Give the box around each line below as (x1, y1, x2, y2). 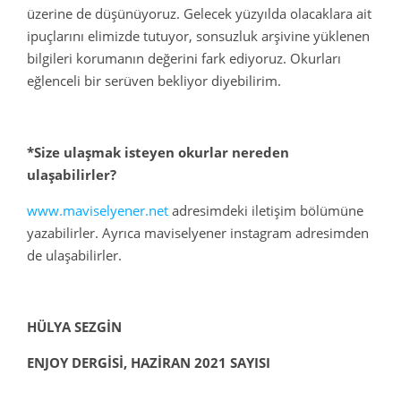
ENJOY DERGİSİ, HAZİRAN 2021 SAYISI (27, 354, 270, 371)
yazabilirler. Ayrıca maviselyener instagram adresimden (27, 224, 369, 242)
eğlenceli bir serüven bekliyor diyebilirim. (27, 72, 285, 90)
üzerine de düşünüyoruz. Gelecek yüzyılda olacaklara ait (27, 4, 371, 22)
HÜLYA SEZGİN (27, 318, 122, 336)
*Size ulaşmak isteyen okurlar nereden (27, 143, 289, 161)
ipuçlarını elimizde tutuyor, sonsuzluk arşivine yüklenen (27, 27, 370, 45)
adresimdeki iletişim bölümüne (168, 201, 363, 219)
